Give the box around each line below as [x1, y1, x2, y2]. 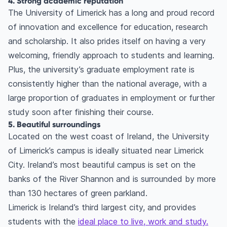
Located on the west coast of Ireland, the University [8, 131, 209, 142]
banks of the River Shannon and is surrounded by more [8, 174, 216, 184]
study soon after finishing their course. [8, 107, 154, 118]
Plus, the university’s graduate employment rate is [8, 64, 195, 75]
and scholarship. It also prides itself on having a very [8, 36, 206, 47]
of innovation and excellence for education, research [8, 22, 208, 32]
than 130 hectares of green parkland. [8, 188, 147, 199]
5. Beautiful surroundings [8, 119, 100, 130]
